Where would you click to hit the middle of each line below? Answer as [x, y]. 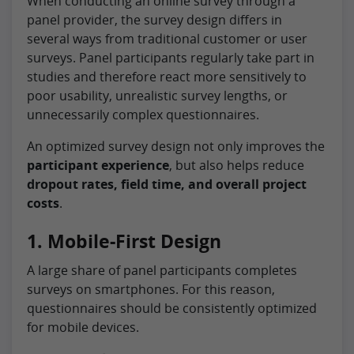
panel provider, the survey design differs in [154, 19]
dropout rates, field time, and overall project [167, 184]
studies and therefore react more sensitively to [167, 76]
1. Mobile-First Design [124, 241]
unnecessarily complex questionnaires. [143, 114]
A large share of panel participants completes [162, 270]
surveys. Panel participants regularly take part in [171, 57]
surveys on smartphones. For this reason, [151, 289]
